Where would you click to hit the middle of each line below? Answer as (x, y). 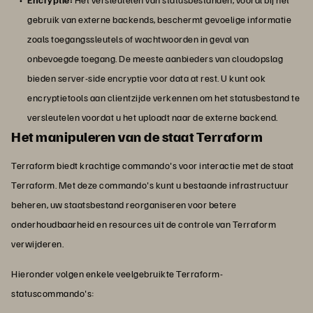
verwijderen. (37, 244)
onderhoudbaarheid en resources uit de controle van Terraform (144, 224)
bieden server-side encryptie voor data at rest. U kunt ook (146, 78)
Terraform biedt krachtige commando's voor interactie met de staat (153, 166)
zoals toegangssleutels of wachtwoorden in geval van (138, 39)
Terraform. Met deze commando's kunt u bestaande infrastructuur (150, 185)
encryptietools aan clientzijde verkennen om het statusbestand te (163, 98)
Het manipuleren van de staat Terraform (137, 137)
